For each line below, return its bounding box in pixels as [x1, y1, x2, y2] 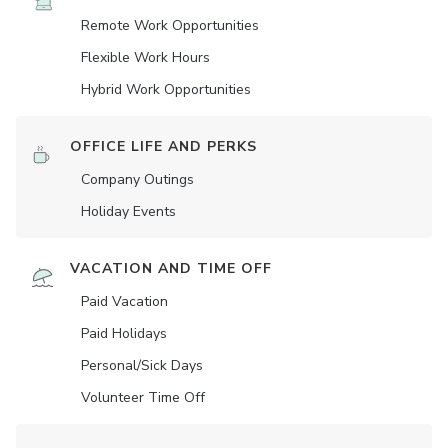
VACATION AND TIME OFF [70, 259, 272, 279]
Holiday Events [81, 202, 176, 222]
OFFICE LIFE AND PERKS [70, 137, 257, 157]
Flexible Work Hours [81, 48, 210, 68]
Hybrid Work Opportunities [81, 80, 251, 100]
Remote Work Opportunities [81, 16, 259, 36]
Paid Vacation [81, 292, 168, 312]
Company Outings [81, 170, 194, 190]
